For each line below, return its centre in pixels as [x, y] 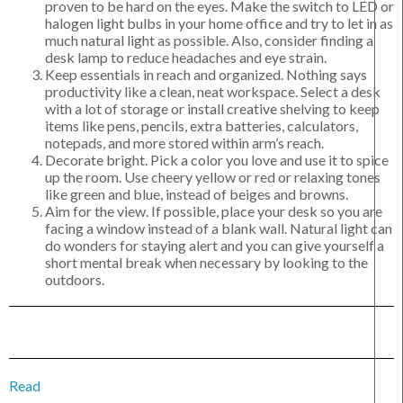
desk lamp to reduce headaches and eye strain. [186, 58]
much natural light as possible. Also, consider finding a [209, 40]
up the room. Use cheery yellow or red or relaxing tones [213, 177]
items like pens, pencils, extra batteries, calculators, [201, 126]
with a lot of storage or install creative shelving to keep [212, 109]
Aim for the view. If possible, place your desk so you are [214, 211]
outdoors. [75, 280]
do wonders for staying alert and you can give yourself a [215, 246]
